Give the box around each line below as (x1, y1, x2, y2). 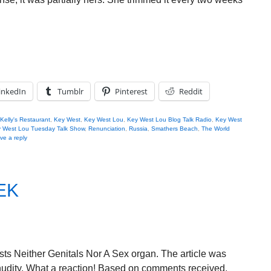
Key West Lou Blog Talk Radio (127, 116, 212, 123)
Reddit (179, 86, 203, 97)
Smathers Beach (151, 125, 198, 132)
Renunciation (88, 125, 125, 132)
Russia (129, 125, 148, 132)
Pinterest (115, 86, 148, 97)
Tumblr (57, 86, 83, 97)
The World (201, 125, 230, 132)
